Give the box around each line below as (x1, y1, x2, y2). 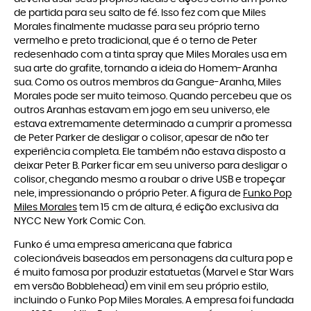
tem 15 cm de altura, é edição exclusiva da (77, 203, 278, 213)
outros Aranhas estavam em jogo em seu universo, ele (14, 106, 270, 116)
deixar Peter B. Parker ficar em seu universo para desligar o (14, 161, 287, 171)
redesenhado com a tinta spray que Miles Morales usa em (14, 50, 287, 60)
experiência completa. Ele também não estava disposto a (14, 147, 285, 158)
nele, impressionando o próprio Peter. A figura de (14, 189, 243, 199)
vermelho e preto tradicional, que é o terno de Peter (14, 36, 257, 47)
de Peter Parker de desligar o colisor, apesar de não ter (14, 133, 269, 144)
